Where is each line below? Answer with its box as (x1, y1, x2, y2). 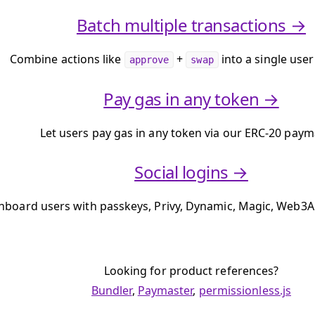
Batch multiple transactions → (76, 13, 307, 37)
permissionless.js (198, 283, 291, 298)
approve (129, 54, 169, 65)
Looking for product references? (103, 263, 279, 278)
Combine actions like (9, 51, 124, 67)
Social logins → (134, 160, 248, 184)
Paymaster (137, 283, 193, 298)
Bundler (91, 283, 132, 298)
